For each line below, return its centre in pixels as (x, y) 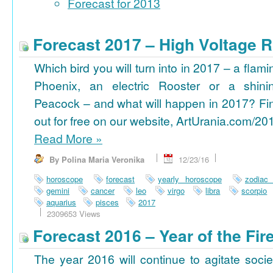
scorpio (254, 191)
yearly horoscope (190, 179)
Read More (65, 139)
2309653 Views (74, 214)
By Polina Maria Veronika (97, 160)
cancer (102, 191)
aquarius (61, 202)
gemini (58, 191)
